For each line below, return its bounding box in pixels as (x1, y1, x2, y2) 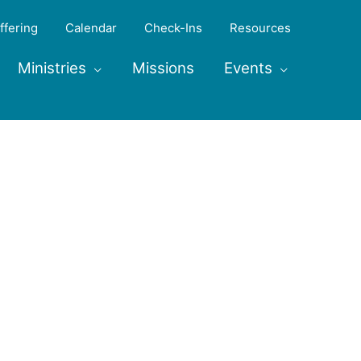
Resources (230, 20, 291, 36)
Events (224, 59, 273, 77)
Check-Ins (144, 20, 202, 36)
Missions (131, 59, 194, 77)
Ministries (18, 59, 87, 77)
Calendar (65, 20, 117, 36)
